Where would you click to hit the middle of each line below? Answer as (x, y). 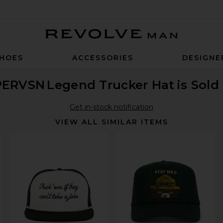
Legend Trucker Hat (111, 85)
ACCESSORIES (103, 58)
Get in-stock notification (111, 107)
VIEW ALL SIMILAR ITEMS (111, 122)
